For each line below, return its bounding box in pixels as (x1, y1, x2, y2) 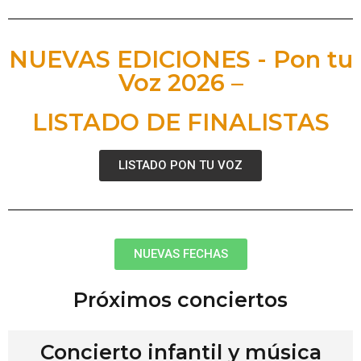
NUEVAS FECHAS (133, 246, 228, 261)
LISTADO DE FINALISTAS (31, 107, 330, 136)
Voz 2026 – (118, 68, 243, 97)
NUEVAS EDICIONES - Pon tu (8, 44, 353, 73)
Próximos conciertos (73, 287, 288, 312)
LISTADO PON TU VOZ (118, 157, 243, 172)
